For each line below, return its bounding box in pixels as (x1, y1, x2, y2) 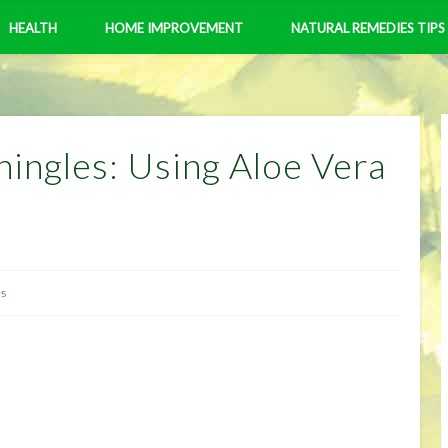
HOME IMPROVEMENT (105, 20, 243, 36)
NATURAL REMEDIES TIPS (291, 20, 445, 36)
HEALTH (9, 20, 57, 36)
